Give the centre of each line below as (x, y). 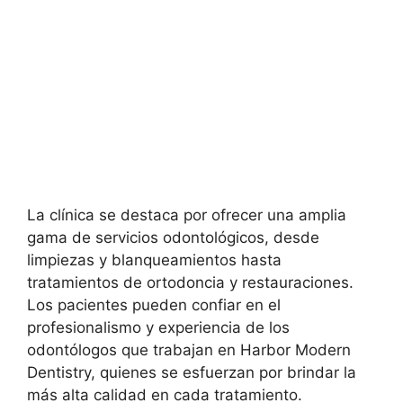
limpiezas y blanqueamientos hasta (154, 260)
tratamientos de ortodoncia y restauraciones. (190, 282)
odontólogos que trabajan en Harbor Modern (189, 349)
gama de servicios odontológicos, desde (173, 237)
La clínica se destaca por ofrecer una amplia (187, 215)
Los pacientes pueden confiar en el (154, 304)
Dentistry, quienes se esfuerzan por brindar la (192, 372)
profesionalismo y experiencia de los (158, 327)
